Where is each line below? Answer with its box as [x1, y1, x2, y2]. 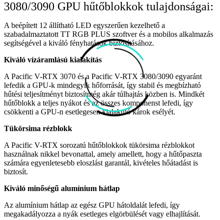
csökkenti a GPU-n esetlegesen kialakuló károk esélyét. [4, 107, 175, 116]
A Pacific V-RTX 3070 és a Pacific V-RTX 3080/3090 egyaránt [4, 72, 202, 81]
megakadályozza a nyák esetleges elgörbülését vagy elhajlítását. [4, 209, 200, 218]
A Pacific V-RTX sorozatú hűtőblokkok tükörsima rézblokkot [4, 140, 194, 149]
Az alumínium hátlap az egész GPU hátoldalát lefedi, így [4, 200, 180, 209]
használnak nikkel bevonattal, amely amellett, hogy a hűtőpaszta [4, 149, 202, 158]
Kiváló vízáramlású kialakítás [4, 55, 102, 64]
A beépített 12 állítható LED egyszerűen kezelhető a [4, 21, 165, 29]
